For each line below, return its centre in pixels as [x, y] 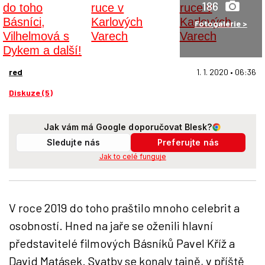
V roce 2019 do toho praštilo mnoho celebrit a [124, 208]
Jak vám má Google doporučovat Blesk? [128, 127]
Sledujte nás [73, 142]
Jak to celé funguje [132, 156]
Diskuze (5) [31, 93]
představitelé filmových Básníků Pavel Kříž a [122, 243]
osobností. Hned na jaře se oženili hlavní [111, 225]
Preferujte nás [188, 142]
